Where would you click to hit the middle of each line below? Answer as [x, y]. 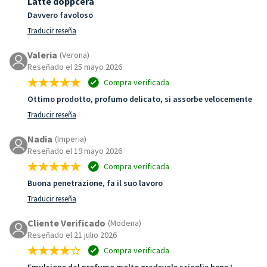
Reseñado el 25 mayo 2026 [75, 66]
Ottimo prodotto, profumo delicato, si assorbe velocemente [140, 99]
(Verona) [74, 55]
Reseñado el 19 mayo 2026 [75, 150]
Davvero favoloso [60, 15]
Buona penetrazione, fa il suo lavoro [95, 183]
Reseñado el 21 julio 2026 [72, 235]
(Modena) [125, 223]
